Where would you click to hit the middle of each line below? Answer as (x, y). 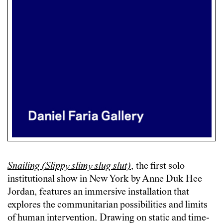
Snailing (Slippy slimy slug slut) (69, 166)
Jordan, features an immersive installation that (98, 192)
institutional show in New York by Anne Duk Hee (105, 179)
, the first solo (158, 166)
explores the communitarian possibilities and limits (108, 205)
